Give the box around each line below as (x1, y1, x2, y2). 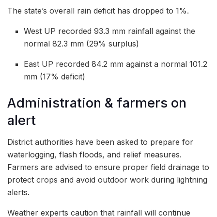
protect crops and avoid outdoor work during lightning (7, 175, 207, 185)
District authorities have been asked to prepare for (7, 137, 193, 147)
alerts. (7, 187, 30, 198)
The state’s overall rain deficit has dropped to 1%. (7, 5, 189, 15)
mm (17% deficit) (24, 71, 86, 81)
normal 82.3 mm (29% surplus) (24, 38, 139, 48)
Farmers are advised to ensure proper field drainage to (7, 162, 209, 172)
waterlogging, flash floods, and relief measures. (7, 150, 182, 160)
